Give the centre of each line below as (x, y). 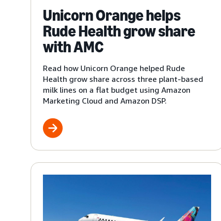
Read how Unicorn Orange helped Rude (114, 68)
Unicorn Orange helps (112, 15)
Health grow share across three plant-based (123, 79)
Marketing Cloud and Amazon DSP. (105, 100)
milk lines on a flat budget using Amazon (117, 90)
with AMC (73, 47)
